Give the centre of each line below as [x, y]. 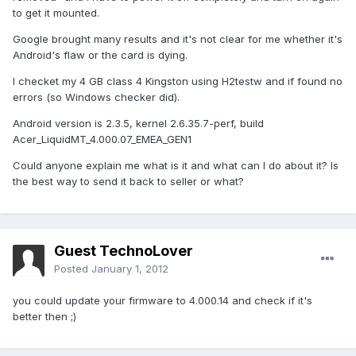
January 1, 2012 [130, 269]
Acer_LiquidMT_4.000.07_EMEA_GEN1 [102, 139]
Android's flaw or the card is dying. [100, 55]
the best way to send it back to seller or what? [128, 182]
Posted [73, 269]
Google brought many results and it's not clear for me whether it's [178, 39]
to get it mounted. [56, 13]
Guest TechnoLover [124, 251]
